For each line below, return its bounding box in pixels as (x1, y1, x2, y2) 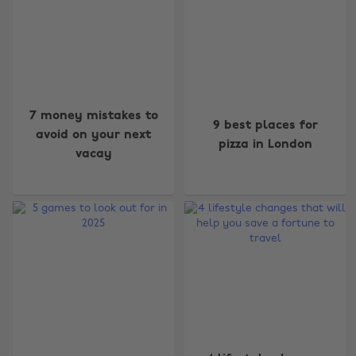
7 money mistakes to (29, 109, 158, 122)
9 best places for (212, 118, 318, 132)
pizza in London (218, 137, 312, 151)
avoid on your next (36, 128, 152, 141)
